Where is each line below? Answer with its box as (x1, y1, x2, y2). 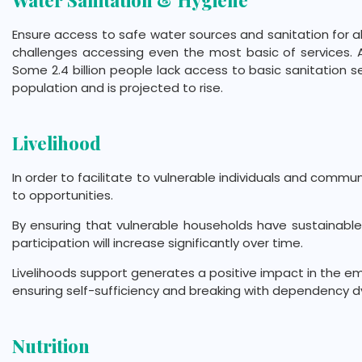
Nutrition (12, 334, 90, 359)
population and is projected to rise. (12, 79, 223, 97)
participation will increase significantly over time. (12, 234, 303, 252)
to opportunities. (12, 187, 113, 204)
